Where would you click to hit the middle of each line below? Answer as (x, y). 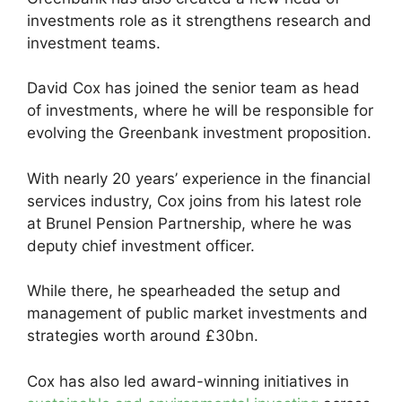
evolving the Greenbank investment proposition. (199, 133)
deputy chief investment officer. (143, 245)
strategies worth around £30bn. (145, 336)
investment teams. (94, 43)
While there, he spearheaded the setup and (184, 291)
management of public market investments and (197, 313)
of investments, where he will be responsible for (200, 110)
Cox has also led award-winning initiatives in (188, 381)
